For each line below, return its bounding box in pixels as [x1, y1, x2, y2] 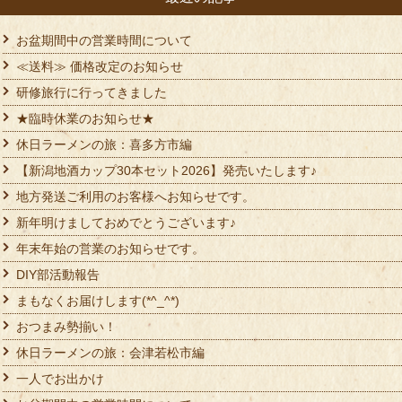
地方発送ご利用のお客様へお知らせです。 [16, 189, 255, 205]
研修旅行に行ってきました [16, 85, 167, 100]
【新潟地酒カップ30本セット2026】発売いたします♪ [16, 163, 317, 179]
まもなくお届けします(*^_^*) [16, 293, 179, 309]
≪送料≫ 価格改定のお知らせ [16, 59, 183, 74]
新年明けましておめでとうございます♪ [16, 215, 236, 231]
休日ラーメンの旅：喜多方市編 [16, 137, 192, 153]
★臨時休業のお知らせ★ [16, 111, 154, 127]
